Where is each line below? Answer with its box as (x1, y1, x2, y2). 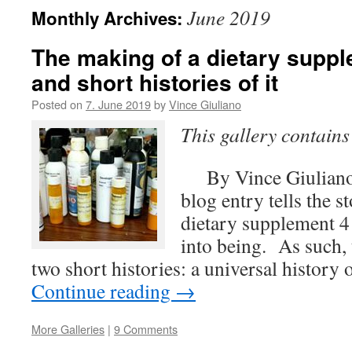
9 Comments (114, 321, 178, 337)
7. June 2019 (86, 96, 151, 112)
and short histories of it (31, 66, 278, 98)
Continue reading (31, 277, 175, 304)
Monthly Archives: (31, 5, 187, 31)
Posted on (31, 96, 82, 112)
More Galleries (31, 321, 104, 337)
